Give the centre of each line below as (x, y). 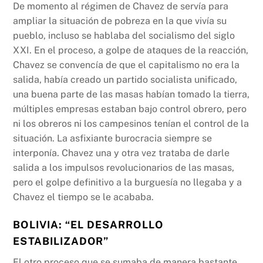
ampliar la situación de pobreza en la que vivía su (120, 21)
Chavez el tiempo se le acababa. (84, 197)
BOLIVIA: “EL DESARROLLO (88, 225)
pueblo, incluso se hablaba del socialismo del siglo (124, 36)
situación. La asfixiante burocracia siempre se (113, 139)
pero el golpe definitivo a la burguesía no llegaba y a (128, 183)
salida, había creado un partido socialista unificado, (125, 80)
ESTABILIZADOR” (61, 241)
